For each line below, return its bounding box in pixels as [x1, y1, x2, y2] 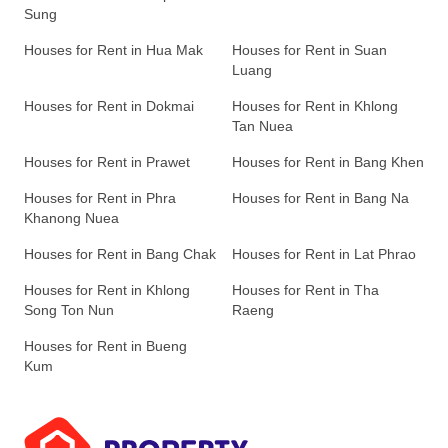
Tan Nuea [232, 118, 293, 135]
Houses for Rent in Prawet [24, 154, 190, 171]
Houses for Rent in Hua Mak [24, 42, 203, 59]
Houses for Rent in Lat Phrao [232, 246, 416, 263]
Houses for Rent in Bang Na [232, 190, 409, 207]
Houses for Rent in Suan [232, 42, 387, 59]
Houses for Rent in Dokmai [24, 98, 194, 115]
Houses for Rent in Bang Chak [24, 246, 216, 263]
